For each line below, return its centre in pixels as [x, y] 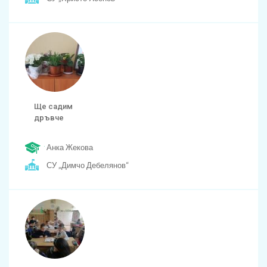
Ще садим [53, 106]
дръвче [49, 118]
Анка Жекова [70, 147]
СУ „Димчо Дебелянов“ [88, 165]
